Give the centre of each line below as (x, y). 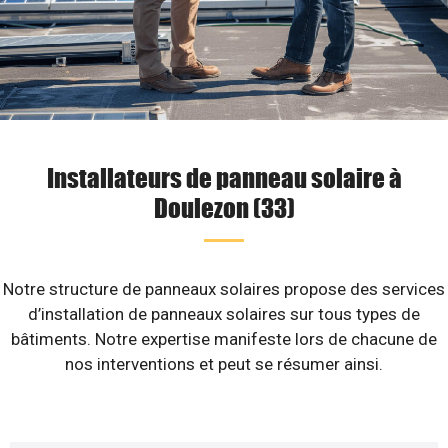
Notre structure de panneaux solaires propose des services (224, 289)
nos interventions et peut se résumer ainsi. (224, 364)
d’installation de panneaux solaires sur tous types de (224, 314)
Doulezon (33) (224, 207)
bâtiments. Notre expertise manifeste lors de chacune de (224, 339)
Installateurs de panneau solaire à (224, 177)
